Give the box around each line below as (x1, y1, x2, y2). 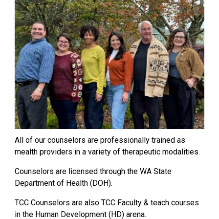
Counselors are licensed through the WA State (15, 167, 172, 176)
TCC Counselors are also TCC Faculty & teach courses (15, 198, 199, 208)
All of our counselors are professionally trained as (15, 135, 185, 145)
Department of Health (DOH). (15, 178, 112, 188)
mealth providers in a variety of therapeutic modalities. (15, 147, 200, 157)
